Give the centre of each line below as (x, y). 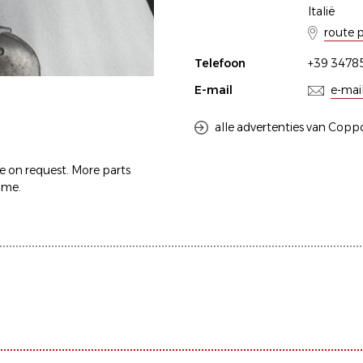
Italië (321, 11)
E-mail (214, 90)
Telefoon (220, 63)
